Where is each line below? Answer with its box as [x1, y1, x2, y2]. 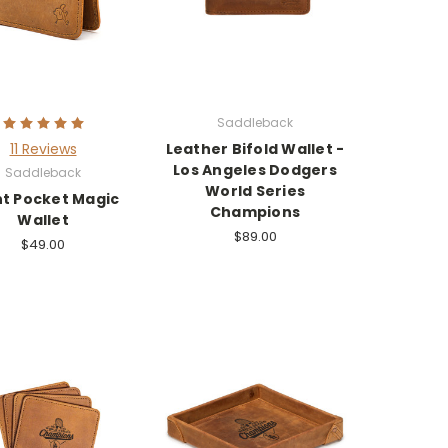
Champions [209, 202, 301, 223]
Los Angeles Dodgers [173, 160, 337, 181]
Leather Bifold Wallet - [165, 139, 345, 160]
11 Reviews [9, 139, 77, 160]
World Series [205, 181, 305, 202]
